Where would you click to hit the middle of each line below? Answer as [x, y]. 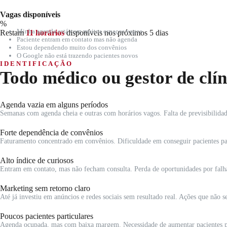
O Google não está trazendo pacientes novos [77, 56]
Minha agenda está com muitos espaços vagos [79, 31]
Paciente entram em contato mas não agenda [77, 40]
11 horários [45, 33]
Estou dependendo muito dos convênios [71, 48]
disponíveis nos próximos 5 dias [116, 33]
